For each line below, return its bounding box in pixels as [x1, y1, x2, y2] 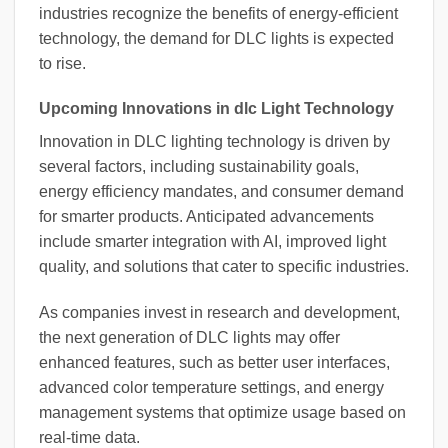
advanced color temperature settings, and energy [39, 379, 384, 397]
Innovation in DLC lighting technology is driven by [39, 133, 390, 151]
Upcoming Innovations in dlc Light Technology [39, 100, 394, 118]
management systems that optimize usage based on [39, 404, 406, 422]
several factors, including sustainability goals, [39, 158, 359, 176]
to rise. [39, 54, 86, 72]
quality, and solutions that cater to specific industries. [39, 258, 409, 276]
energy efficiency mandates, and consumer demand [39, 183, 404, 201]
